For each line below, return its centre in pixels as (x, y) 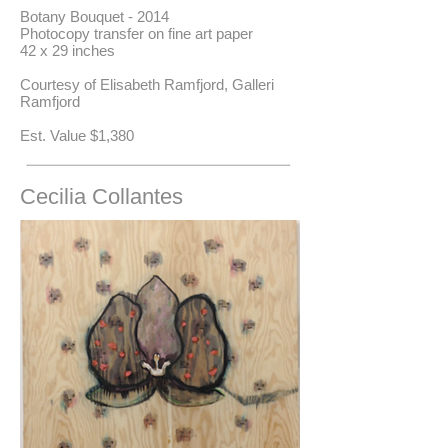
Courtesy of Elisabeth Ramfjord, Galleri (147, 84)
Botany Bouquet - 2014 (94, 16)
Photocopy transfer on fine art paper (136, 33)
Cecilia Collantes (101, 196)
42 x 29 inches (67, 50)
